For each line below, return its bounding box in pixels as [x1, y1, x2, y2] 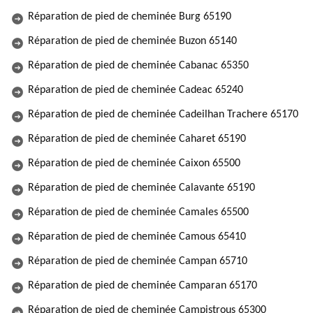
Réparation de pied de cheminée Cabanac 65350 [28, 60, 249, 71]
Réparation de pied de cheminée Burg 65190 [28, 11, 231, 22]
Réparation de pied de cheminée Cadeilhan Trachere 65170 [28, 109, 298, 120]
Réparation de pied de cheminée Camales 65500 [28, 207, 249, 218]
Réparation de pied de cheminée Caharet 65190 [28, 133, 246, 145]
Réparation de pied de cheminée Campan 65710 [28, 256, 247, 267]
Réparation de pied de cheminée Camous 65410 [28, 231, 246, 242]
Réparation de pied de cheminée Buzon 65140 [28, 36, 237, 47]
